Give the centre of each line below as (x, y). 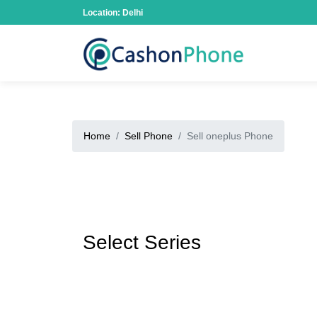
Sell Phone (149, 136)
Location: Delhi (113, 13)
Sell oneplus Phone (230, 136)
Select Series (142, 242)
